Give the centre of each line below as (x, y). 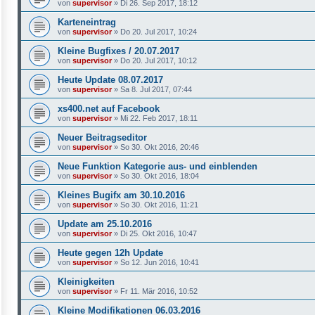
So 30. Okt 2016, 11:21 (159, 204)
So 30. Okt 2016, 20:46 (160, 147)
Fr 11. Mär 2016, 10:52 (159, 291)
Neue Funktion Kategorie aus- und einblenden (157, 166)
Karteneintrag (87, 22)
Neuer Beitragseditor (102, 137)
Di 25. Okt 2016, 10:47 (159, 233)
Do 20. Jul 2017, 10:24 (159, 31)
